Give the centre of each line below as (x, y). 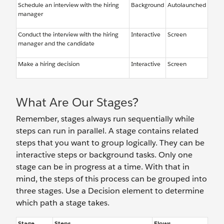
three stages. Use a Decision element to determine (110, 191)
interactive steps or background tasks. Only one (104, 155)
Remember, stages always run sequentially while (105, 119)
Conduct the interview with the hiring (68, 34)
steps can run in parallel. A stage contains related (107, 131)
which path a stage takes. (63, 203)
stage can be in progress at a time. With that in (103, 167)
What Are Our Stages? (77, 102)
